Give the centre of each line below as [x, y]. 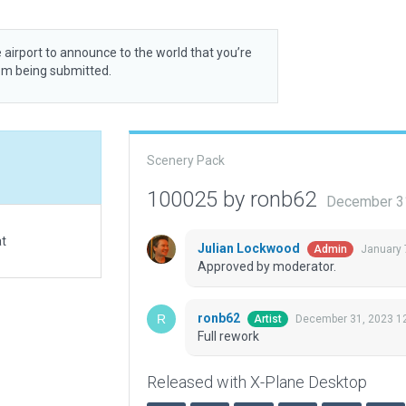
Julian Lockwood [250, 249]
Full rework [228, 337]
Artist [267, 319]
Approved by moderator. [266, 267]
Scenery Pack [185, 160]
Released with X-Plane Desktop [256, 382]
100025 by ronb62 [234, 199]
